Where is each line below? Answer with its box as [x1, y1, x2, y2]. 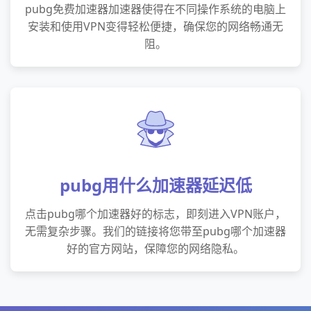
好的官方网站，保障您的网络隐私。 [67, 241, 244, 256]
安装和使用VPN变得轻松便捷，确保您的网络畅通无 [28, 19, 283, 34]
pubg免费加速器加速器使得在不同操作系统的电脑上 [25, 1, 286, 17]
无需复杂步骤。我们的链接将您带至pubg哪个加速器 [25, 224, 286, 239]
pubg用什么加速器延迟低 [59, 174, 252, 196]
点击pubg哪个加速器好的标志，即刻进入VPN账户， [25, 206, 286, 221]
